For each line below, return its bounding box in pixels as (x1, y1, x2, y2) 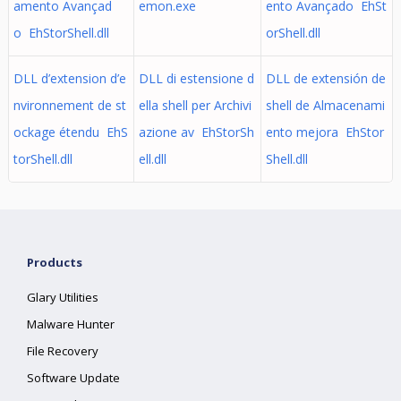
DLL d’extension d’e (13, 70, 126, 87)
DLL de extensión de (265, 70, 386, 87)
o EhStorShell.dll (13, 24, 109, 41)
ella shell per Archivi (138, 97, 252, 114)
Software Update (27, 370, 121, 386)
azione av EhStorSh (138, 124, 254, 141)
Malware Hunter (27, 316, 115, 332)
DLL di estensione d (138, 70, 254, 87)
